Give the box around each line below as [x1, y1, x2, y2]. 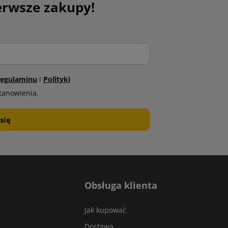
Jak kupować [84, 205, 126, 215]
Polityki [43, 75, 70, 84]
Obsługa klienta [84, 179, 157, 191]
